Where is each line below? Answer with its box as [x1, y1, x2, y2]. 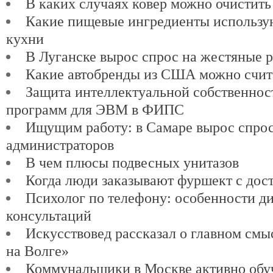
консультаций [6, 207, 91, 224]
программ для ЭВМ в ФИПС [6, 101, 184, 118]
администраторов [6, 136, 114, 153]
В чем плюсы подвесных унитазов [26, 154, 239, 171]
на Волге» [6, 243, 69, 259]
